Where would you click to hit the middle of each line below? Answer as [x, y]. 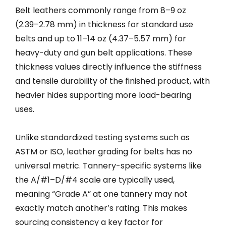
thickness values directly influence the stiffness [108, 67]
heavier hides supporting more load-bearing [103, 95]
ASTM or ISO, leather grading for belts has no [104, 151]
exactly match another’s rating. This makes [101, 208]
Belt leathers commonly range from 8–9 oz [101, 10]
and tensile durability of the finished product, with [112, 81]
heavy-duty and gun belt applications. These [104, 52]
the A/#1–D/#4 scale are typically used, [95, 180]
